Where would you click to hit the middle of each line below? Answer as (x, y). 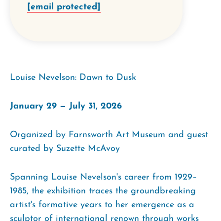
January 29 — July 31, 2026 (66, 106)
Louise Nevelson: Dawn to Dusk (74, 77)
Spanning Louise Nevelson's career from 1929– (103, 177)
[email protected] (64, 7)
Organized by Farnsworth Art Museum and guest (109, 135)
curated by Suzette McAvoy (66, 148)
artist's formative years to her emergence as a (102, 205)
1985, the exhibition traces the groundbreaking (103, 191)
